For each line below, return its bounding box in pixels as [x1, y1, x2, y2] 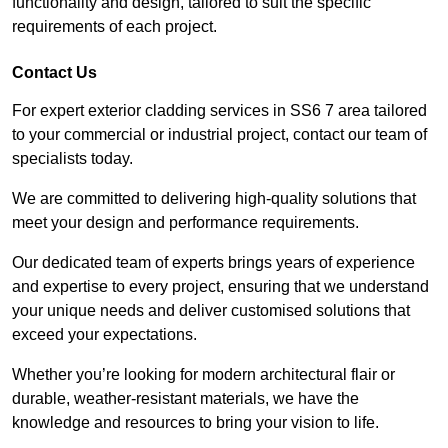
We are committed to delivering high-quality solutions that [12, 189, 416, 207]
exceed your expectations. [12, 325, 197, 343]
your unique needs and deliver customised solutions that [12, 301, 410, 319]
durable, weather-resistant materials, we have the [12, 389, 359, 407]
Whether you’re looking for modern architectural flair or [12, 365, 395, 383]
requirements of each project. [12, 17, 217, 35]
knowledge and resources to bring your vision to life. [12, 413, 379, 431]
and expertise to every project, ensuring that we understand [12, 277, 429, 295]
